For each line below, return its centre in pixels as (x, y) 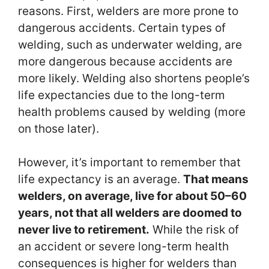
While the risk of (194, 230)
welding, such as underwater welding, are (130, 44)
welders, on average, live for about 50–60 (132, 196)
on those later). (59, 128)
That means (216, 180)
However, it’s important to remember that (129, 163)
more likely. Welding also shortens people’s (134, 78)
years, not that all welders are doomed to (130, 213)
